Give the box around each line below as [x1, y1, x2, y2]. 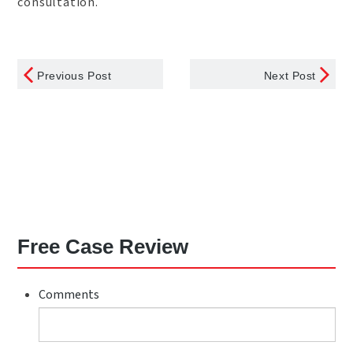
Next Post [263, 69, 316, 83]
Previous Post [37, 69, 112, 83]
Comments [38, 286, 99, 304]
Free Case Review [17, 235, 189, 259]
